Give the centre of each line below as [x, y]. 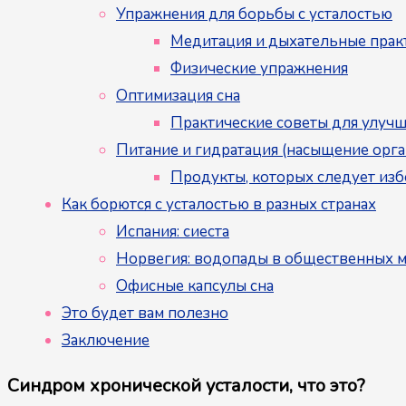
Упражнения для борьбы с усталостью [254, 14]
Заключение [106, 340]
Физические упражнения [259, 68]
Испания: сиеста [173, 231]
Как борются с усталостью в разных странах [219, 204]
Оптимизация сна [178, 95]
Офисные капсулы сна [195, 285]
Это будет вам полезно [145, 313]
